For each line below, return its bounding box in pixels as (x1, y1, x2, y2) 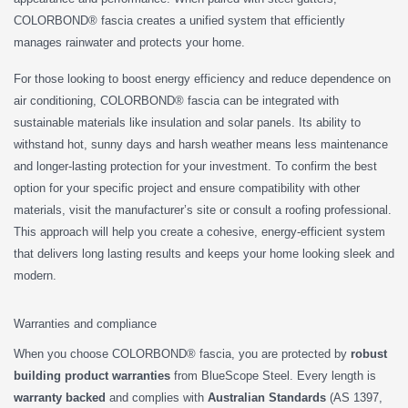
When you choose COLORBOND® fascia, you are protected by (14, 346, 351, 361)
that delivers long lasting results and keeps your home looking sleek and (14, 246, 394, 260)
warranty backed (14, 390, 106, 404)
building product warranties (14, 368, 170, 382)
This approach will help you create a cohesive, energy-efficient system (14, 224, 385, 239)
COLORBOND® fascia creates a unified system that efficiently (14, 13, 345, 27)
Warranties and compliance (14, 316, 157, 331)
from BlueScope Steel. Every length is (170, 368, 376, 382)
